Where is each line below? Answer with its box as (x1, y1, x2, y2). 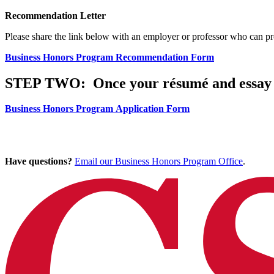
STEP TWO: (5, 75, 93, 91)
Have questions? (5, 156, 72, 167)
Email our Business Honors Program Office (75, 156, 243, 167)
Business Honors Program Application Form (5, 103, 190, 114)
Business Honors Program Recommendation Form (5, 51, 214, 62)
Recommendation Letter (5, 10, 106, 21)
